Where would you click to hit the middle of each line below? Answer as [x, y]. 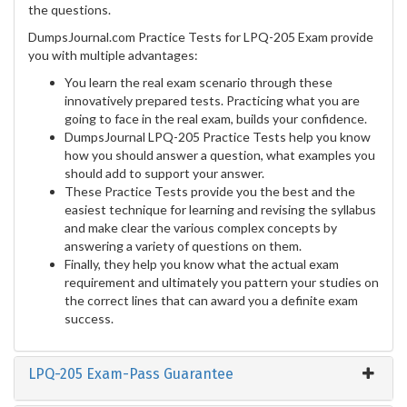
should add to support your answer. [164, 173]
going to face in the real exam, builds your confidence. [216, 118]
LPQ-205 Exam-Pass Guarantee [131, 373]
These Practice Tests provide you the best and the [210, 191]
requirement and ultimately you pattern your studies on [222, 282]
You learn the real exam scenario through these [199, 82]
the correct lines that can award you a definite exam [211, 300]
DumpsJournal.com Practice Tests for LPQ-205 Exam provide [201, 36]
